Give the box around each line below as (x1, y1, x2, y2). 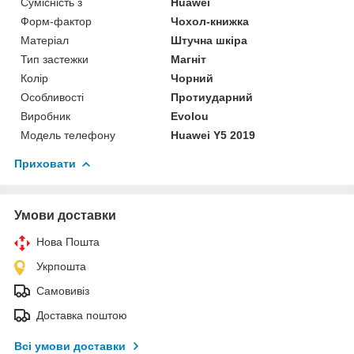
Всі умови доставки (14, 339, 126, 352)
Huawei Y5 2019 (171, 128, 256, 141)
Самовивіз (36, 284, 89, 297)
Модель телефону (21, 128, 115, 141)
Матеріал (21, 33, 69, 47)
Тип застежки (21, 52, 88, 66)
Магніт (171, 52, 207, 66)
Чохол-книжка (171, 14, 250, 28)
